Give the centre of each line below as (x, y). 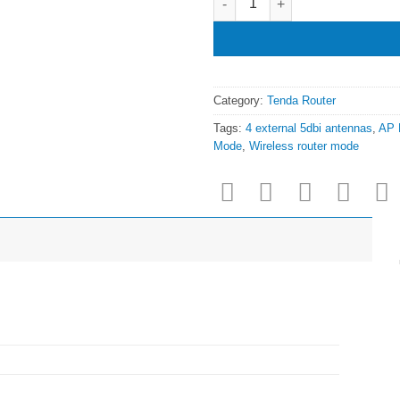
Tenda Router (301, 100)
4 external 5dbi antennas (309, 128)
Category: (240, 100)
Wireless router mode (304, 146)
